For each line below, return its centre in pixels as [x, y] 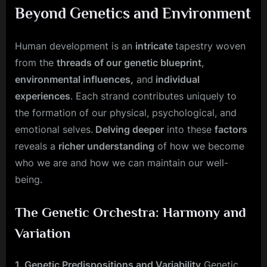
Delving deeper [128, 130]
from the [36, 63]
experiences [43, 96]
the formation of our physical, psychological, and [126, 113]
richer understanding [106, 146]
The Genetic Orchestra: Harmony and [131, 212]
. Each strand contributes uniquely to [153, 96]
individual [176, 80]
